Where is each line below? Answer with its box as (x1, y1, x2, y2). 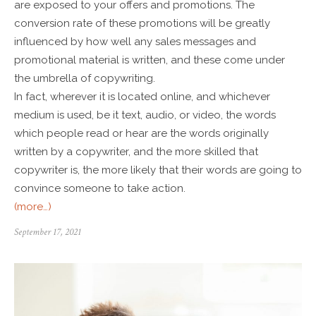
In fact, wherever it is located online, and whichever (14, 90, 270, 103)
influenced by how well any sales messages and (14, 35, 256, 48)
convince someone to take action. (14, 181, 186, 195)
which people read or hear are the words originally (14, 126, 272, 140)
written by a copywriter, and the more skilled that (14, 145, 258, 158)
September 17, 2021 (14, 225, 81, 238)
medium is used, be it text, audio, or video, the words (14, 108, 276, 121)
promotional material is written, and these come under (14, 53, 285, 66)
